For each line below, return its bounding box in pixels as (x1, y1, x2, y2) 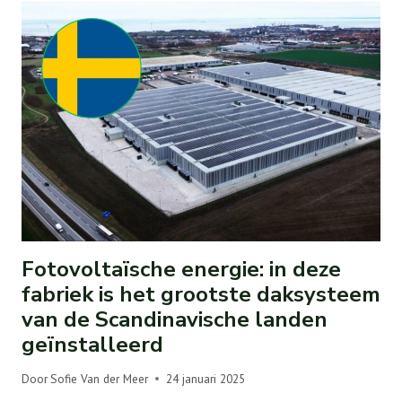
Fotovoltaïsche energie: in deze (22, 254, 341, 284)
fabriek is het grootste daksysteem (22, 279, 380, 309)
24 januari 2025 (166, 370, 246, 387)
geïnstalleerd (22, 329, 163, 359)
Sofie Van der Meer (50, 370, 149, 387)
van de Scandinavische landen (22, 304, 328, 334)
